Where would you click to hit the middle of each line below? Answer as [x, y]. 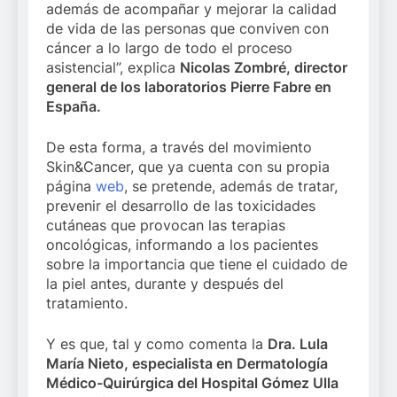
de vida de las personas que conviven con [187, 29]
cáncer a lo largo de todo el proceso [169, 48]
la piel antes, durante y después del [165, 284]
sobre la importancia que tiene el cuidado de [197, 265]
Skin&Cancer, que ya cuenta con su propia [188, 167]
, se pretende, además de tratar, [231, 187]
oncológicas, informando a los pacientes [182, 245]
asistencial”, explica [113, 68]
